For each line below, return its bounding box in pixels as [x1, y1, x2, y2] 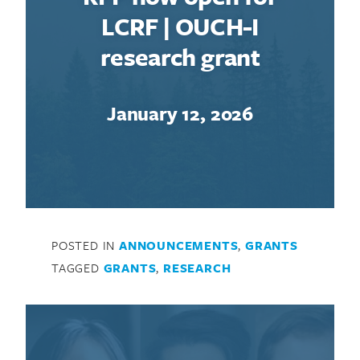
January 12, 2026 [107, 100, 253, 128]
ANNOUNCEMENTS [119, 236, 239, 255]
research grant [100, 39, 260, 75]
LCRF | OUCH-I [101, 9, 259, 44]
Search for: [25, 228, 99, 249]
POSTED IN [51, 236, 119, 255]
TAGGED [51, 259, 104, 277]
